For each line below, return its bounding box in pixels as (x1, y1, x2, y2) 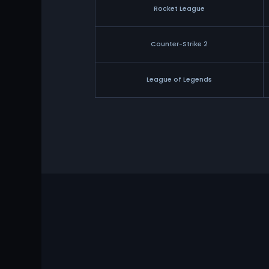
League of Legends (147, 74, 213, 84)
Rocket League (154, 4, 205, 13)
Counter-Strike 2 (151, 39, 208, 49)
